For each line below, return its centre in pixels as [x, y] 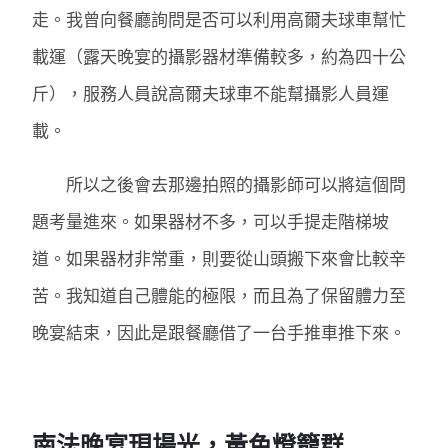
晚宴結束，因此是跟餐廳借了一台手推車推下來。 [219, 332]
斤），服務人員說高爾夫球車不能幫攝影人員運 [211, 93]
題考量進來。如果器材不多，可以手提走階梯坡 [211, 221]
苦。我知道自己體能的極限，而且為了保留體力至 [219, 295]
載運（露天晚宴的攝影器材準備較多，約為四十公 [219, 56]
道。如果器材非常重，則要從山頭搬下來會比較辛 [219, 258]
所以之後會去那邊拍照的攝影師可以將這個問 [219, 184]
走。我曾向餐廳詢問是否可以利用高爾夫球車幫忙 [219, 19]
